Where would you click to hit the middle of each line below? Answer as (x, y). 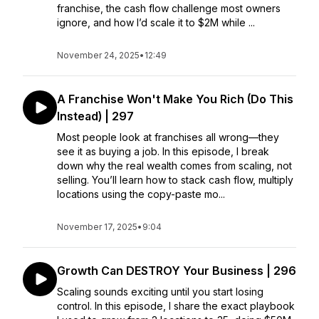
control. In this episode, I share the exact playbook (176, 306)
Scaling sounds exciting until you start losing (160, 292)
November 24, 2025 (98, 55)
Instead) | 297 (95, 116)
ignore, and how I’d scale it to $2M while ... (156, 22)
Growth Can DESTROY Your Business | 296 (177, 271)
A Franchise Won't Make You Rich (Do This (175, 99)
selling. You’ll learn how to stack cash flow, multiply (175, 180)
